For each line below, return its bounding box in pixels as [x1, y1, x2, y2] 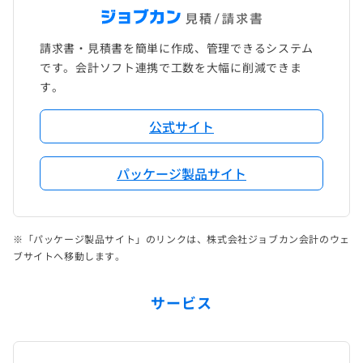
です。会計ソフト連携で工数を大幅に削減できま [40, 58, 302, 75]
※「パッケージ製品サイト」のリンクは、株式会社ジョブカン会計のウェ [13, 231, 350, 246]
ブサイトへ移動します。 [13, 248, 126, 263]
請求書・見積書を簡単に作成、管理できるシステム [40, 39, 314, 56]
